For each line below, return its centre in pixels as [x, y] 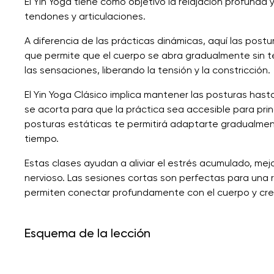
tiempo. [42, 138]
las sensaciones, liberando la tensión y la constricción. [147, 70]
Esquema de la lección [87, 233]
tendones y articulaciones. [85, 16]
